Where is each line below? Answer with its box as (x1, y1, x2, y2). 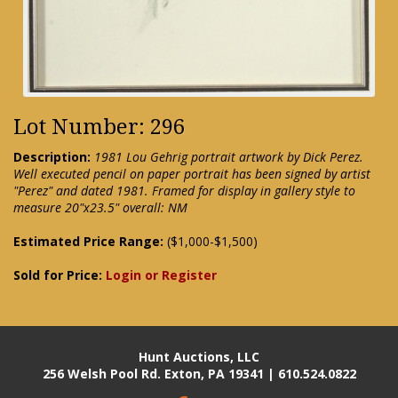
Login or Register (106, 266, 217, 283)
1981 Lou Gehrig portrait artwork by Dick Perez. (94, 147, 363, 165)
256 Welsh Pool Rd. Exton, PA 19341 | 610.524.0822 (42, 364, 356, 382)
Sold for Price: (13, 266, 106, 283)
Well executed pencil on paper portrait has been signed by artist (13, 164, 370, 182)
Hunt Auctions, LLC (139, 347, 259, 365)
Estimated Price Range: (13, 232, 163, 250)
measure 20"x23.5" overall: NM (13, 198, 187, 216)
